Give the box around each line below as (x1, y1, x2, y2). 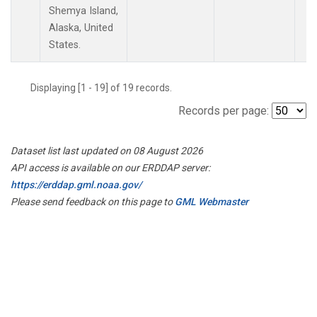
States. (49, 38, 81, 51)
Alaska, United (49, 21, 113, 34)
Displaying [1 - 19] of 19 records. (30, 81, 180, 93)
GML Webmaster (175, 195, 248, 207)
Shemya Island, (49, 4, 118, 17)
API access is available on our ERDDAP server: (11, 161, 210, 173)
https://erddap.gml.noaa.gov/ (11, 178, 142, 190)
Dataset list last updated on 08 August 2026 (11, 144, 203, 156)
